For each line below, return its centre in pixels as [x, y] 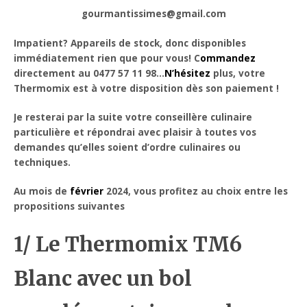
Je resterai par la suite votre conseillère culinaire [133, 117]
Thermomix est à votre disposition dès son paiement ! [147, 88]
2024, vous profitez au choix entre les [196, 192]
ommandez [228, 58]
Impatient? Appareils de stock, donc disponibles [130, 43]
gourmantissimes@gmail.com [153, 14]
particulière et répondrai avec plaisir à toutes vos [135, 132]
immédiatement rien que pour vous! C [107, 58]
